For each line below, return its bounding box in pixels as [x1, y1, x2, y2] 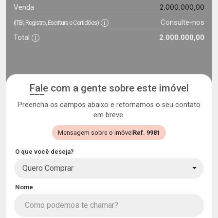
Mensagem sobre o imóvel [58, 129, 133, 136]
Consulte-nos [160, 18, 204, 27]
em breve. [93, 111, 125, 119]
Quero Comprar [22, 163, 73, 173]
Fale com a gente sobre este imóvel [29, 82, 189, 94]
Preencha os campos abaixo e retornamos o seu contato [18, 101, 200, 109]
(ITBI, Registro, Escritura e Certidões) [14, 19, 99, 26]
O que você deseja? [15, 148, 74, 155]
